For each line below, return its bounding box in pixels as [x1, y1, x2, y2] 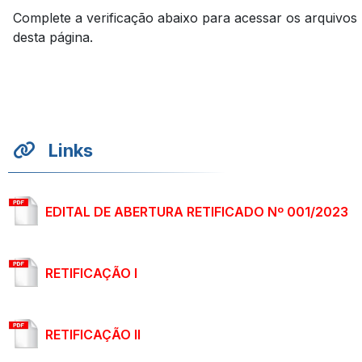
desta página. [13, 29, 93, 45]
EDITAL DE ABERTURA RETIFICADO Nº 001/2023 [45, 204, 348, 220]
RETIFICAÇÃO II [45, 326, 141, 343]
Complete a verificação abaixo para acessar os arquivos [13, 10, 357, 26]
